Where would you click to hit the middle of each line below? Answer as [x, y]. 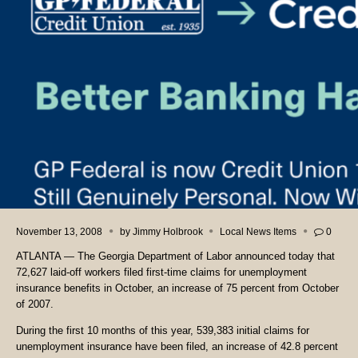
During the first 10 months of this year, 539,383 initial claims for [163, 331]
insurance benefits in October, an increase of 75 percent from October [177, 288]
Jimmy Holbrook [167, 231]
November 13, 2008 [59, 231]
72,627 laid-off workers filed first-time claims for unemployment [161, 272]
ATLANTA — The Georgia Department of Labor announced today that [175, 257]
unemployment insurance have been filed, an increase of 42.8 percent [177, 347]
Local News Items [259, 231]
